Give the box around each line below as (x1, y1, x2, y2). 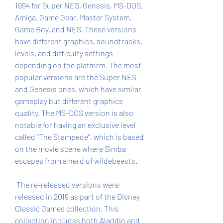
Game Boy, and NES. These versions (15, 24, 136, 34)
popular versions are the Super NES (15, 72, 136, 82)
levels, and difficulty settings (15, 48, 113, 58)
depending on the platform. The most (15, 60, 141, 70)
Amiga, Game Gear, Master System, (15, 12, 132, 22)
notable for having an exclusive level (15, 120, 136, 129)
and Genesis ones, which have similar (15, 84, 141, 94)
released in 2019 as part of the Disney (15, 192, 140, 201)
